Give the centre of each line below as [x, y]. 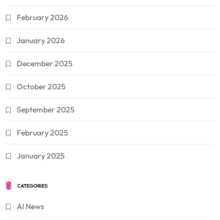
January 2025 [41, 155]
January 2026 [41, 40]
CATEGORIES [32, 186]
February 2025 [42, 132]
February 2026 [42, 17]
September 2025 [46, 109]
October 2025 [41, 86]
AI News [30, 206]
